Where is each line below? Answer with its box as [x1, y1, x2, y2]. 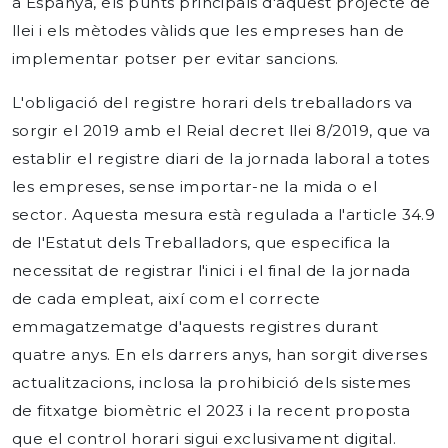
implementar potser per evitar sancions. [12, 49, 339, 68]
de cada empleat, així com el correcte [12, 289, 321, 308]
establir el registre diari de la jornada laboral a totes [12, 149, 430, 168]
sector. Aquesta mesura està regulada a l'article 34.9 [12, 205, 436, 224]
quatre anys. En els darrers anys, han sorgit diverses [12, 345, 428, 364]
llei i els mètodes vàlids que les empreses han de [12, 21, 405, 40]
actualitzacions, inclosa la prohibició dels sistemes [12, 373, 411, 392]
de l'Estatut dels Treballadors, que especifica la [12, 233, 391, 252]
